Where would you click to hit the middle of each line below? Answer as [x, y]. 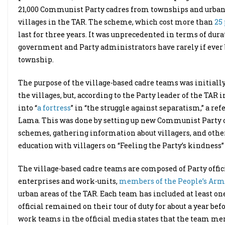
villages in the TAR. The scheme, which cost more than [116, 22]
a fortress [54, 108]
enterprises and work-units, [69, 181]
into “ [28, 108]
